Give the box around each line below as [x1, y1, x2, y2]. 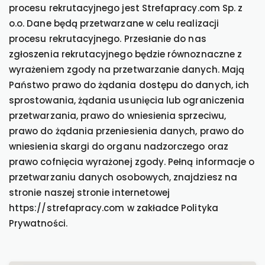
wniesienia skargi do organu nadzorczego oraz [9, 140, 228, 153]
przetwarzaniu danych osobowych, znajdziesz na [9, 171, 237, 183]
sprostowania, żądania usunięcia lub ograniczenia [9, 94, 245, 106]
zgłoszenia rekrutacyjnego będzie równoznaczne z [9, 48, 243, 60]
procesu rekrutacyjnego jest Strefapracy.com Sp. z [9, 2, 243, 14]
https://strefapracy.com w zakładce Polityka [9, 202, 218, 214]
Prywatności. [9, 217, 67, 230]
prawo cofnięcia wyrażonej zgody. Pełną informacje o [9, 156, 255, 168]
